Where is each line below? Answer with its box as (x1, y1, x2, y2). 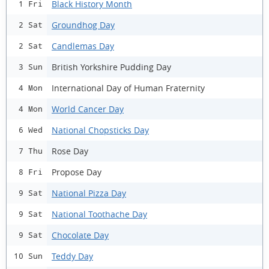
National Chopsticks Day (52, 124, 149, 136)
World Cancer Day (52, 103, 124, 115)
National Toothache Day (52, 208, 147, 220)
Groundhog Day (52, 19, 115, 31)
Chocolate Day (52, 229, 109, 241)
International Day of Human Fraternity (52, 82, 205, 94)
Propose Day (52, 166, 101, 178)
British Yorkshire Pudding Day (52, 61, 171, 73)
